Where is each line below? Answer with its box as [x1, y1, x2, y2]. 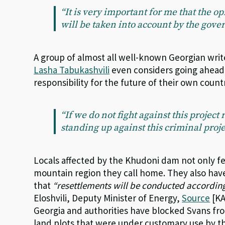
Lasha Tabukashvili [34, 64, 110, 76]
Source [182, 192, 210, 204]
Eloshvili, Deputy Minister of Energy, [34, 192, 182, 204]
